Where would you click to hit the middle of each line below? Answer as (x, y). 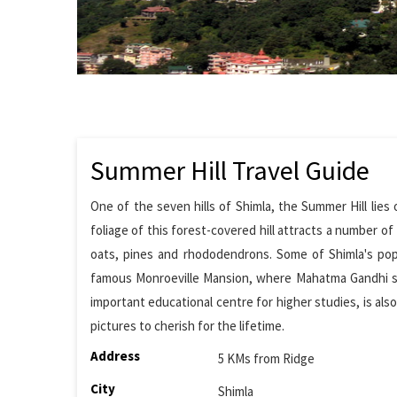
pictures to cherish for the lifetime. (187, 326)
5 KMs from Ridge (267, 358)
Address (115, 356)
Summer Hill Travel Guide (230, 170)
